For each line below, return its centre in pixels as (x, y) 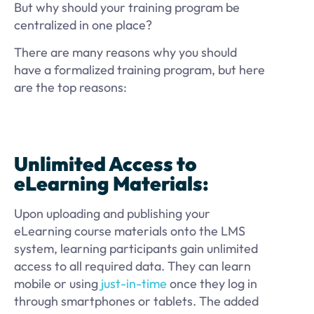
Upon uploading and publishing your (112, 213)
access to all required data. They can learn (132, 266)
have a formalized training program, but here (139, 70)
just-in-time (134, 283)
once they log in (212, 283)
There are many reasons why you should (125, 53)
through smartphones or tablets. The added (136, 301)
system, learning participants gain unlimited (136, 248)
